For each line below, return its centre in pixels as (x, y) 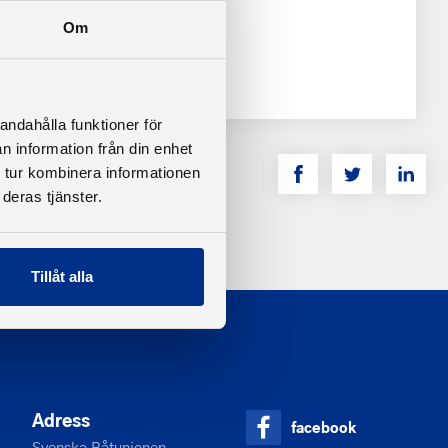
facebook (323, 426)
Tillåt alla (62, 276)
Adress (61, 419)
